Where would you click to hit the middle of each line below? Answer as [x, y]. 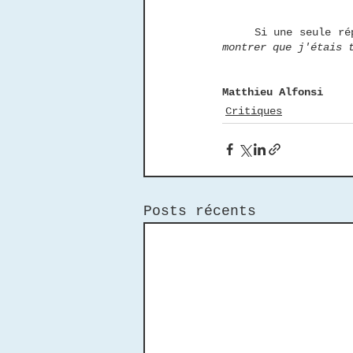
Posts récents [200, 211]
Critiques [254, 111]
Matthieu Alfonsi [273, 92]
